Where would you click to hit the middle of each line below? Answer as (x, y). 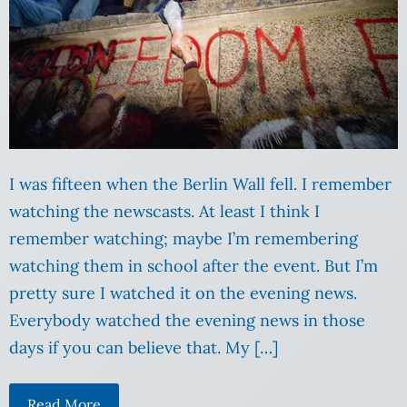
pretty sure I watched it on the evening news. (183, 293)
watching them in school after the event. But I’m (194, 266)
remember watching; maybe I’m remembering (184, 239)
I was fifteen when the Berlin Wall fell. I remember (200, 184)
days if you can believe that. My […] (144, 348)
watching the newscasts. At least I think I (164, 212)
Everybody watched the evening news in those (187, 321)
